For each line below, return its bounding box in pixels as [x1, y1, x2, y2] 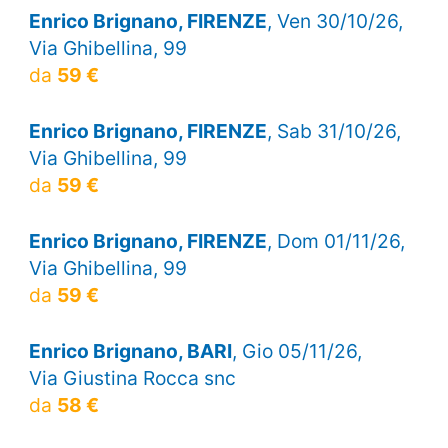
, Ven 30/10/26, [266, 8, 403, 33]
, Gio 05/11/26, [231, 339, 362, 364]
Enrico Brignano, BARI [28, 339, 232, 364]
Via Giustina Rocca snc [28, 366, 236, 391]
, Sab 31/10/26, [266, 118, 401, 143]
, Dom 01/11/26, [266, 228, 405, 253]
